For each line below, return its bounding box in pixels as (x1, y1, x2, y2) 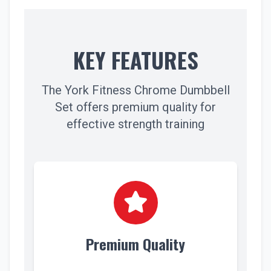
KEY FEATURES (73, 44, 198, 76)
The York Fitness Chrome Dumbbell (41, 83, 230, 97)
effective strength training (67, 117, 204, 131)
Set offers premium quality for (55, 100, 216, 114)
